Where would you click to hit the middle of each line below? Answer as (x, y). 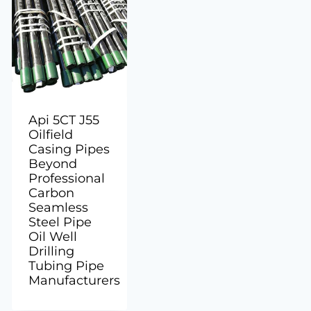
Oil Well (53, 237)
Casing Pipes (69, 150)
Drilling (52, 252)
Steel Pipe (60, 222)
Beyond (53, 164)
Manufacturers (75, 281)
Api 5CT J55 (64, 120)
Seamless (59, 208)
